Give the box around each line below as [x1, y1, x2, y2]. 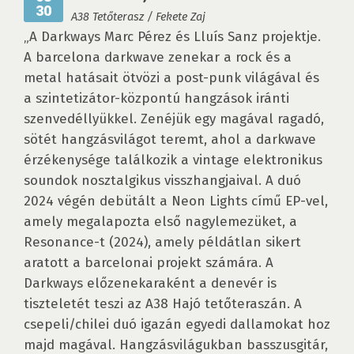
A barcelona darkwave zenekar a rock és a [24, 49, 292, 66]
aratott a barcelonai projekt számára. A [24, 254, 273, 272]
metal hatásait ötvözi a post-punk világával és [24, 70, 319, 87]
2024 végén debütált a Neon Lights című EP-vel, [24, 193, 328, 210]
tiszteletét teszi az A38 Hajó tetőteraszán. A [24, 296, 302, 313]
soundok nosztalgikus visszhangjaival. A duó [24, 172, 301, 190]
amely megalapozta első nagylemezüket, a [24, 213, 297, 231]
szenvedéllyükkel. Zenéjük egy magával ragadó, [24, 111, 324, 128]
